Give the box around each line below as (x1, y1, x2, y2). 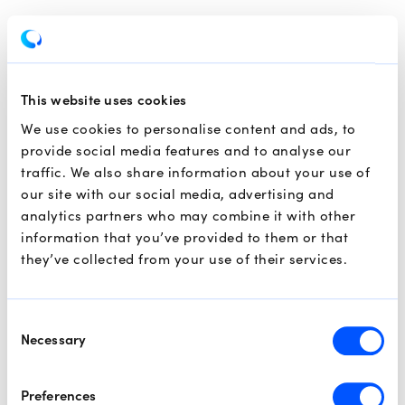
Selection (6, 335, 65, 352)
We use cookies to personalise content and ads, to (21, 121, 356, 137)
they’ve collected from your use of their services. (21, 251, 347, 268)
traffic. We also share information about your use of (21, 165, 370, 181)
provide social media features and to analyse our (21, 143, 351, 159)
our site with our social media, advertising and (21, 186, 334, 202)
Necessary (21, 332, 86, 348)
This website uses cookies (21, 93, 187, 109)
